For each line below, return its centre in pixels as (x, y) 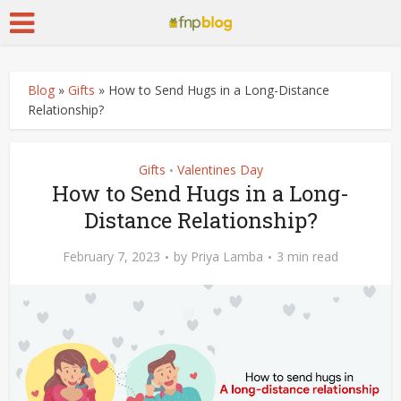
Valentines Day (220, 170)
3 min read (307, 256)
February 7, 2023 (111, 256)
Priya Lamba (227, 256)
